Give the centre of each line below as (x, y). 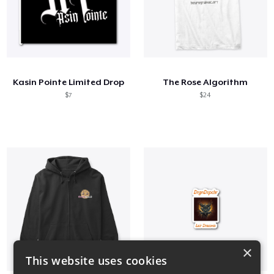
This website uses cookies (97, 261)
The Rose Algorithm (206, 82)
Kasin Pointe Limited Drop (68, 82)
